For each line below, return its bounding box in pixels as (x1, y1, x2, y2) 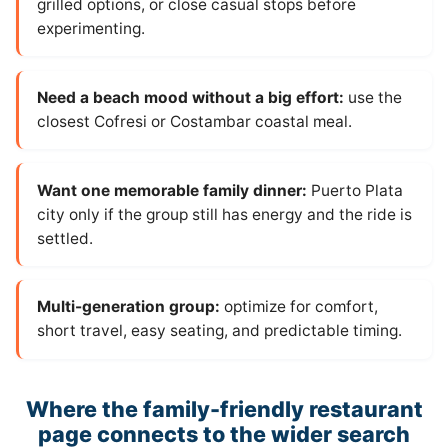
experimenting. (36, 19, 145, 39)
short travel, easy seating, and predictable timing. (36, 321, 402, 341)
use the (343, 87, 402, 107)
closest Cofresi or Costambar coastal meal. (36, 111, 352, 131)
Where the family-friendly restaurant (25, 395, 423, 422)
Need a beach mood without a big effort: (36, 87, 344, 107)
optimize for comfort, (219, 297, 378, 317)
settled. (36, 228, 93, 248)
